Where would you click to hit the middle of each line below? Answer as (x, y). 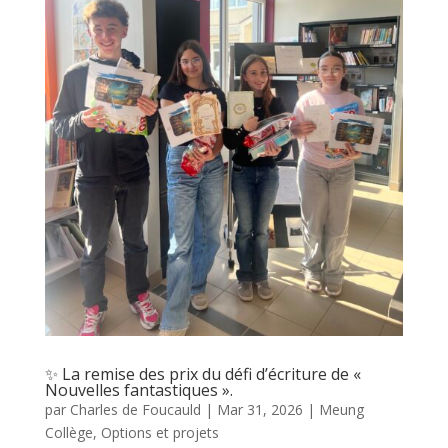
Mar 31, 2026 (259, 410)
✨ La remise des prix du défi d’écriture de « (202, 374)
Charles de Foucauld (135, 410)
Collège (68, 433)
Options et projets (159, 433)
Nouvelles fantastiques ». (138, 390)
